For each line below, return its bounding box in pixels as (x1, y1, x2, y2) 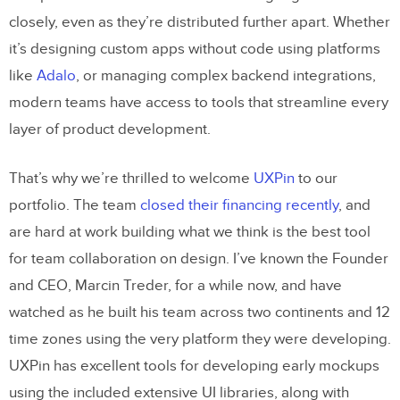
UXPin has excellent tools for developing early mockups (9, 357, 379, 376)
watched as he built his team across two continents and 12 (9, 304, 390, 322)
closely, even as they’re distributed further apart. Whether (9, 13, 390, 32)
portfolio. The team (9, 196, 140, 215)
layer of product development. (9, 121, 211, 139)
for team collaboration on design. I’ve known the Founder (9, 250, 388, 269)
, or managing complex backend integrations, (76, 67, 376, 86)
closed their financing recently (140, 196, 338, 215)
